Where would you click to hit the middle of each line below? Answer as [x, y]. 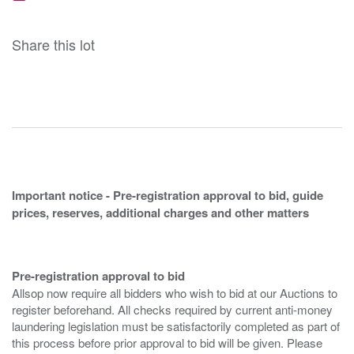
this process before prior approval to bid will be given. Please [167, 343]
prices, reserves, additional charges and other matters [160, 213]
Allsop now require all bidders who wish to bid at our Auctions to [175, 293]
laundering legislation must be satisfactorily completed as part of [176, 326]
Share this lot [53, 45]
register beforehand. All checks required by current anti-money [172, 310]
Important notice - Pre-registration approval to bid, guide [168, 196]
